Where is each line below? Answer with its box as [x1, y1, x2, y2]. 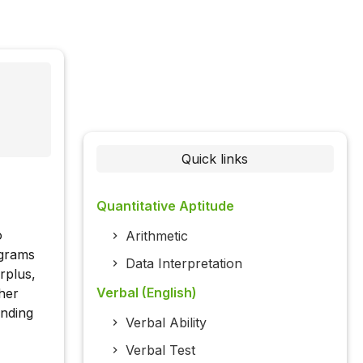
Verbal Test [125, 342, 195, 359]
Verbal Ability [125, 314, 207, 331]
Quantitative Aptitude [96, 198, 234, 215]
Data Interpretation [125, 255, 242, 272]
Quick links [181, 151, 249, 168]
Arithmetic [125, 228, 188, 245]
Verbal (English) [96, 284, 197, 301]
